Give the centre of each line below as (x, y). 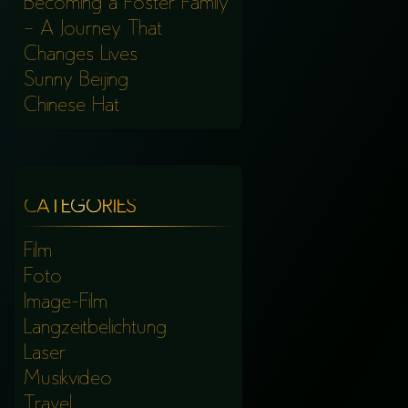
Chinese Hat (71, 106)
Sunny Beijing (76, 81)
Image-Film (66, 304)
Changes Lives (81, 55)
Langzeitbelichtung (95, 329)
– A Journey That (93, 30)
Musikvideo (68, 380)
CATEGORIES (80, 208)
